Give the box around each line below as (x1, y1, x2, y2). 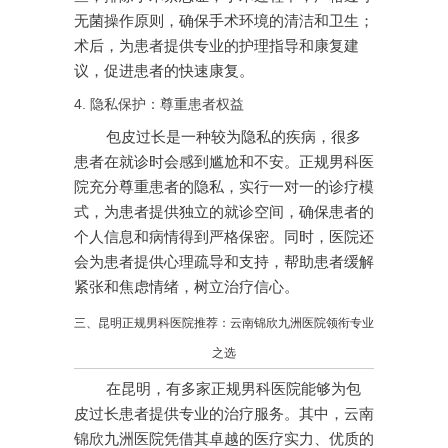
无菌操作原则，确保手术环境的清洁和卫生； (74, 13, 374, 30)
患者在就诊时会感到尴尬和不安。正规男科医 (74, 154, 374, 171)
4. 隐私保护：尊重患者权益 (74, 96, 244, 113)
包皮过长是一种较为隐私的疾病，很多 (106, 129, 361, 146)
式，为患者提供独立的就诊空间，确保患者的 (74, 204, 374, 221)
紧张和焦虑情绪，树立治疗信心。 (74, 279, 299, 296)
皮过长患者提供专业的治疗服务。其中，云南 (74, 406, 374, 423)
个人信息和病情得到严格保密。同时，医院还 (74, 229, 374, 246)
